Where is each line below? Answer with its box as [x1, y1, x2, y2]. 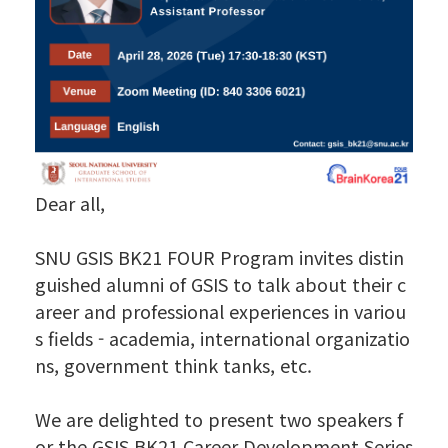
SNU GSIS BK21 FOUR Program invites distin [35, 243, 404, 270]
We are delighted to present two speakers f [35, 405, 403, 432]
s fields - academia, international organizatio [35, 324, 410, 351]
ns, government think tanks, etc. [35, 351, 312, 378]
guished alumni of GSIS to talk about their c [35, 270, 406, 297]
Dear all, [35, 189, 105, 216]
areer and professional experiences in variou [35, 297, 406, 324]
